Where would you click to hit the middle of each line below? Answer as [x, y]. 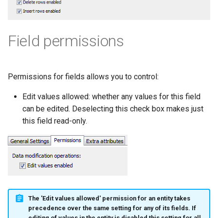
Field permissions [66, 41]
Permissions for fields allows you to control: [83, 77]
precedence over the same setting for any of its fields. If [112, 208]
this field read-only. [55, 121]
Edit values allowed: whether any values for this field [111, 97]
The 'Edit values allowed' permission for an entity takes [109, 198]
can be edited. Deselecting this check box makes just [113, 109]
